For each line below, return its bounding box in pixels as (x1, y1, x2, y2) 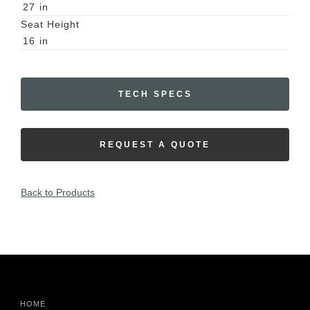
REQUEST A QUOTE (100, 140, 210, 150)
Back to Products (21, 187, 95, 199)
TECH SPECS (118, 89, 192, 100)
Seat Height (21, 19, 80, 30)
